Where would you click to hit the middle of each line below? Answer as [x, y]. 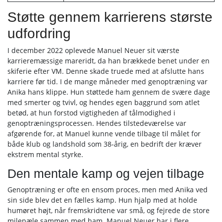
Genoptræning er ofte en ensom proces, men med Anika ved [108, 190]
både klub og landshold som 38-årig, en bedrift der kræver [105, 144]
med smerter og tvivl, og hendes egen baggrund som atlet [104, 102]
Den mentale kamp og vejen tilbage [106, 174]
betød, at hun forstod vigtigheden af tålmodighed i [91, 113]
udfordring [39, 33]
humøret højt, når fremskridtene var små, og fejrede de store [109, 210]
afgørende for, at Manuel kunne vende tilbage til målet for [104, 134]
